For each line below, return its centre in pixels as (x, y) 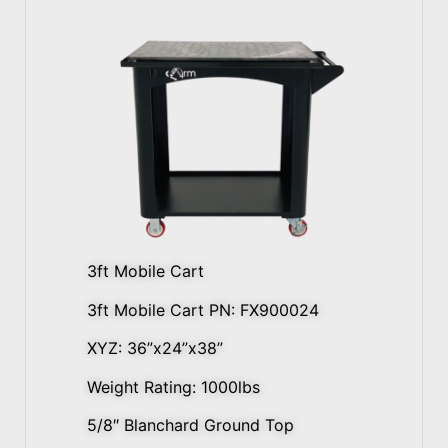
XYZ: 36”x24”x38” (155, 348)
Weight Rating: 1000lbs (173, 386)
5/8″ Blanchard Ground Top (190, 425)
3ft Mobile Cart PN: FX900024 (203, 309)
